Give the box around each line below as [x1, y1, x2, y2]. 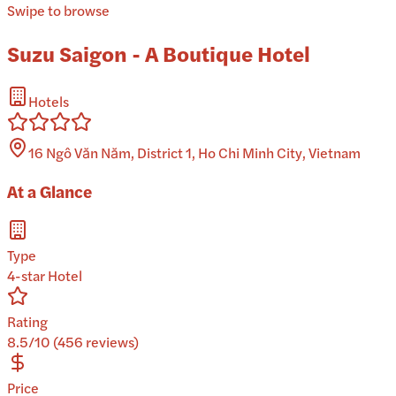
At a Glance [7, 179, 92, 203]
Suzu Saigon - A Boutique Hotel [7, 37, 310, 68]
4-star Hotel [7, 265, 82, 286]
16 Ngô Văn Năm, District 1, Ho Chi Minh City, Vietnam [28, 141, 361, 163]
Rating [7, 311, 48, 332]
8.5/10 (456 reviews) [7, 331, 139, 353]
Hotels [28, 90, 69, 111]
